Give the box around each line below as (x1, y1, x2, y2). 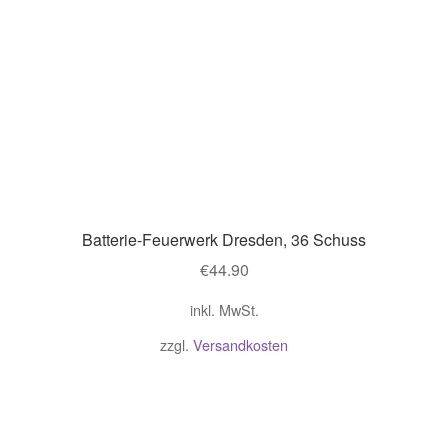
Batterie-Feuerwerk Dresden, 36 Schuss (82, 227, 366, 251)
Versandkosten (193, 333, 288, 355)
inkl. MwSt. (189, 299, 259, 321)
